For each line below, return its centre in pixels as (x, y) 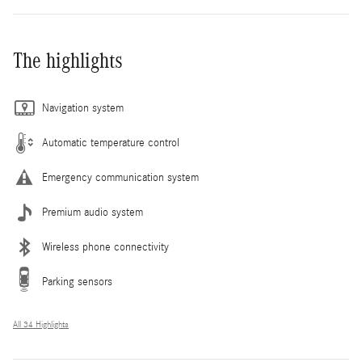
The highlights (68, 61)
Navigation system (83, 109)
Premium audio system (93, 213)
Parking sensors (77, 282)
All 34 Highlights (41, 325)
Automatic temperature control (111, 143)
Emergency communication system (120, 178)
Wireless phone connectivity (105, 248)
